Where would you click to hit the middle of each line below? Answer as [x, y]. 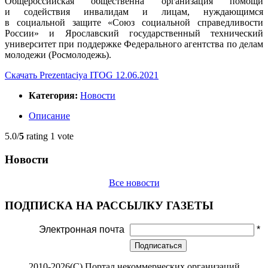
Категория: [54, 96]
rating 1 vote [49, 136]
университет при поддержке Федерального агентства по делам [134, 44]
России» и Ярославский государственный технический [134, 33]
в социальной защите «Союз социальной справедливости [134, 23]
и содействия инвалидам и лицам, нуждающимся [134, 12]
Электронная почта [82, 229]
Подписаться [158, 245]
